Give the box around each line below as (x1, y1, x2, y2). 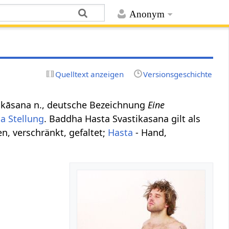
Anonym (129, 9, 165, 20)
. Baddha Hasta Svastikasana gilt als (44, 112, 201, 125)
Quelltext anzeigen (55, 68, 124, 79)
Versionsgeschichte (143, 68, 212, 79)
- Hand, (133, 126, 167, 139)
